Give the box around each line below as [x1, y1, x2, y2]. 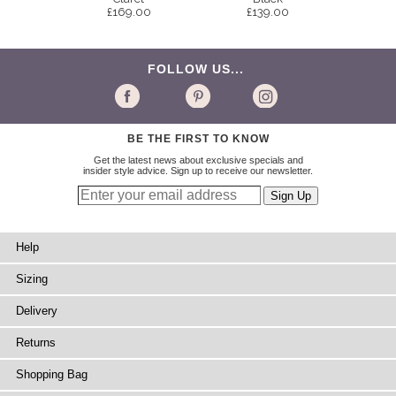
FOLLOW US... [148, 62, 248, 77]
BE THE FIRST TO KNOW [126, 133, 270, 146]
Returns [16, 336, 56, 350]
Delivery [16, 304, 57, 318]
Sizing [16, 272, 48, 286]
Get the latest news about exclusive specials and [93, 155, 303, 166]
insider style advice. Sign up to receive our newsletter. [83, 165, 313, 177]
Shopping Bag [16, 368, 88, 382]
